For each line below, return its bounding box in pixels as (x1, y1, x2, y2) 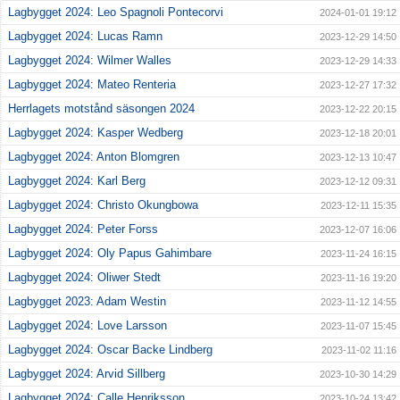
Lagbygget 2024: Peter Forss (8, 222, 158, 237)
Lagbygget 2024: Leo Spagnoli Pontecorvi (8, 5, 223, 20)
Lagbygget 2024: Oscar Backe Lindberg (8, 343, 212, 357)
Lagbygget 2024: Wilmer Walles (8, 54, 171, 68)
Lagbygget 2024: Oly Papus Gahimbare (8, 246, 212, 261)
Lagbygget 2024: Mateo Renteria (8, 78, 176, 92)
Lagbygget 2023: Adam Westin (8, 295, 166, 309)
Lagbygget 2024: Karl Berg (8, 174, 146, 188)
